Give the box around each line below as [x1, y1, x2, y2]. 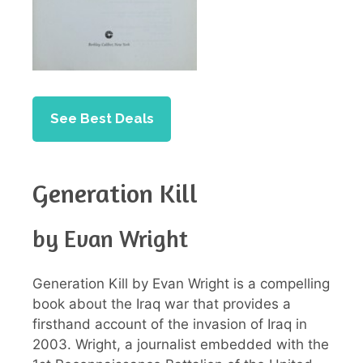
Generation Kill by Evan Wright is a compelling [32, 275, 330, 292]
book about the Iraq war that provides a [32, 295, 291, 312]
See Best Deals [49, 110, 154, 127]
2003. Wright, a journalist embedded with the [32, 335, 329, 352]
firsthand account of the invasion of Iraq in [32, 315, 307, 332]
